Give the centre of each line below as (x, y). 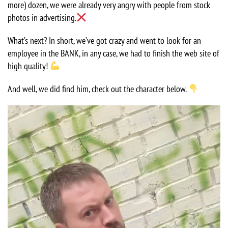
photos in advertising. (42, 18)
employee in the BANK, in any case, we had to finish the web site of (113, 53)
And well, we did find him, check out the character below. (98, 89)
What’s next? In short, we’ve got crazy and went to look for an (104, 41)
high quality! (29, 66)
